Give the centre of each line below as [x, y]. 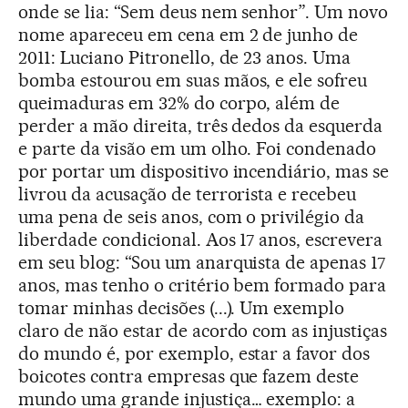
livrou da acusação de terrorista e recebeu [188, 194]
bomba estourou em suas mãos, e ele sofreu [193, 80]
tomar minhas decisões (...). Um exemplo [182, 307]
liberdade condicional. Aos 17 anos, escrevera [201, 239]
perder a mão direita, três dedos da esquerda [201, 125]
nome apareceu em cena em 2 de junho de [189, 34]
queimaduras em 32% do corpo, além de [179, 102]
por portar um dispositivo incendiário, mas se [204, 171]
